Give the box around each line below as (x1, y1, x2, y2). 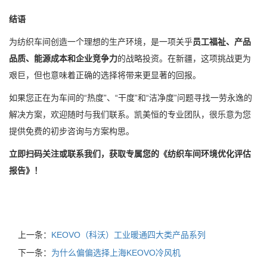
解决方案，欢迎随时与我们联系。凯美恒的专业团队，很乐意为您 (9, 110, 251, 119)
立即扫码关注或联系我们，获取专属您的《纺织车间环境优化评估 (9, 149, 251, 159)
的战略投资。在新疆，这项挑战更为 (117, 54, 251, 63)
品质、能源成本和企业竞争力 (9, 54, 117, 63)
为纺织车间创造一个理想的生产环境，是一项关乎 (9, 37, 193, 46)
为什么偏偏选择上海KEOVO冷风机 (51, 248, 181, 257)
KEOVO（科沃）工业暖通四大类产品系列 (51, 230, 206, 240)
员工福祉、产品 (193, 37, 251, 46)
